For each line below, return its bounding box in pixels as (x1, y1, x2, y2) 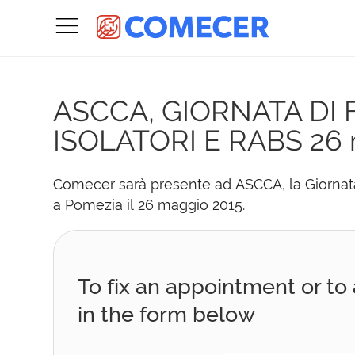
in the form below (78, 301, 256, 326)
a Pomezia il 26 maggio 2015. (53, 197, 246, 214)
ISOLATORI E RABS (53, 124, 303, 157)
